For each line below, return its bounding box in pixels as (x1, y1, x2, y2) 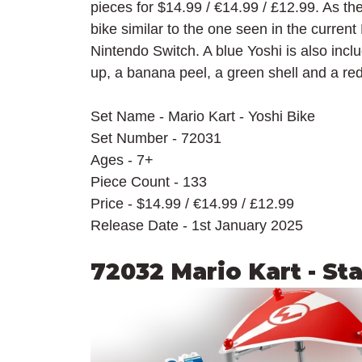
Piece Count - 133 (90, 173, 207, 190)
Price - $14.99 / (90, 195, 193, 212)
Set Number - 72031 (90, 129, 221, 146)
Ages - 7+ (90, 151, 154, 168)
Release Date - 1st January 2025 (90, 217, 303, 234)
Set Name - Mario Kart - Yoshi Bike (90, 107, 315, 124)
